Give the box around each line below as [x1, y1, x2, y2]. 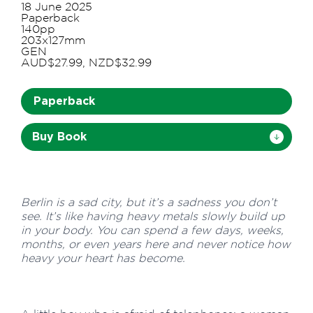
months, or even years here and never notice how [21, 238, 291, 250]
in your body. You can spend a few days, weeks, [21, 224, 284, 236]
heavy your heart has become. [21, 252, 185, 264]
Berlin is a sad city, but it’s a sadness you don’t [21, 196, 277, 208]
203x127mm [21, 34, 85, 46]
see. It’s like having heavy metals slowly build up [21, 210, 285, 222]
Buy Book [32, 129, 87, 144]
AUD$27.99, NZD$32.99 [21, 56, 152, 68]
